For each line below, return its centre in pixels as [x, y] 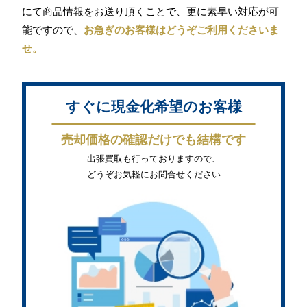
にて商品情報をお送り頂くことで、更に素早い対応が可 [151, 11]
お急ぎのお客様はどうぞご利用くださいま [182, 29]
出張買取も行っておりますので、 [153, 159]
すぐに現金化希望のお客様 [153, 107]
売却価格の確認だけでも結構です [153, 140]
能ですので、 [53, 29]
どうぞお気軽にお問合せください [153, 175]
